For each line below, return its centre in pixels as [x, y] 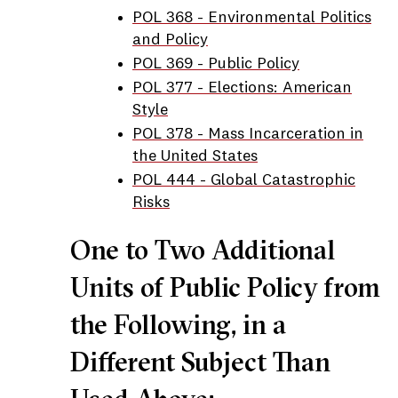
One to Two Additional [203, 250]
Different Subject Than [200, 362]
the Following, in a [178, 325]
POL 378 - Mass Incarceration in [248, 134]
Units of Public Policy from [225, 287]
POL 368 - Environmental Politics [252, 18]
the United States [195, 156]
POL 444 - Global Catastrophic [244, 180]
